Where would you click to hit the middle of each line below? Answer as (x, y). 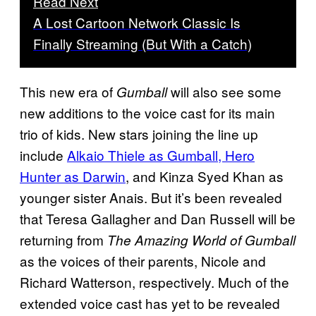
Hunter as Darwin (73, 176)
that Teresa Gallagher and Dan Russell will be (158, 219)
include (43, 155)
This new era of (68, 92)
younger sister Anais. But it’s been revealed (151, 197)
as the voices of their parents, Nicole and (143, 261)
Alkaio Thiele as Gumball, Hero (161, 155)
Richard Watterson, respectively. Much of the (154, 282)
